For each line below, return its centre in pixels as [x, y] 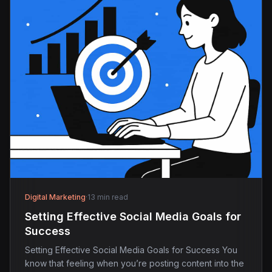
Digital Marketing [55, 197]
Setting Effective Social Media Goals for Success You [131, 250]
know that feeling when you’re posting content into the [134, 263]
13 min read [108, 197]
